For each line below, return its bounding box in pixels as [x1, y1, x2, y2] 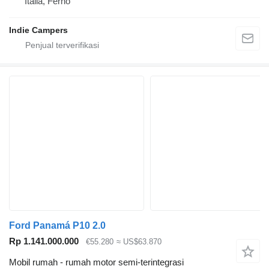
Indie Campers [9, 25, 68, 35]
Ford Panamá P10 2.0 [9, 220, 106, 231]
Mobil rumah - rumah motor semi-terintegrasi [9, 256, 184, 267]
